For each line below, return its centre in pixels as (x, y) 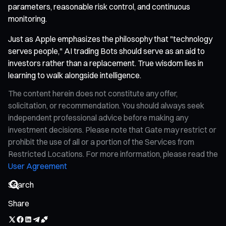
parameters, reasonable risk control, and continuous (99, 6)
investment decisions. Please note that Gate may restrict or (112, 129)
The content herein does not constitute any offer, (93, 93)
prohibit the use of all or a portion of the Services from (101, 142)
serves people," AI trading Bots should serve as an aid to (106, 51)
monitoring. (27, 18)
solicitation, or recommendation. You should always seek (106, 105)
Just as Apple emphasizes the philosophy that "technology (110, 39)
